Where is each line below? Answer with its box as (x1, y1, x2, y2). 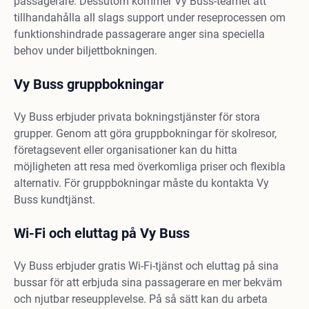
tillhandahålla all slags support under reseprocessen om (14, 11, 286, 24)
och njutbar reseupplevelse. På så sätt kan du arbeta (14, 292, 268, 306)
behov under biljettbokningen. (14, 44, 157, 57)
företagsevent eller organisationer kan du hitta (14, 143, 237, 157)
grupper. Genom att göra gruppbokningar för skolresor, (14, 127, 277, 140)
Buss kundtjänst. (14, 193, 95, 206)
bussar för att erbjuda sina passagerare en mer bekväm (14, 276, 282, 289)
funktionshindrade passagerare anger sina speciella (14, 28, 265, 41)
